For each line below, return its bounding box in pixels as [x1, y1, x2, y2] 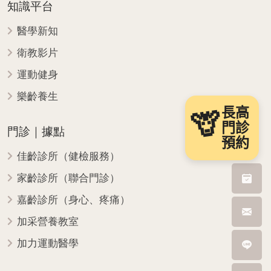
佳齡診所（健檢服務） [16, 149, 120, 163]
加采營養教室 [16, 214, 79, 229]
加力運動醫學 [16, 236, 79, 250]
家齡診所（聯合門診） [16, 171, 120, 185]
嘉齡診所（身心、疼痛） [16, 192, 130, 207]
